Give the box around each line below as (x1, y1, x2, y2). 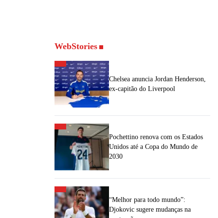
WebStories (54, 41, 97, 51)
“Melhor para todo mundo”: (109, 196, 185, 203)
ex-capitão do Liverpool (109, 85, 175, 92)
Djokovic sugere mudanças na (109, 206, 191, 213)
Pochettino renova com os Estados (109, 133, 203, 141)
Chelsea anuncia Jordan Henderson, (109, 75, 206, 83)
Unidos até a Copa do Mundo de (109, 143, 198, 150)
